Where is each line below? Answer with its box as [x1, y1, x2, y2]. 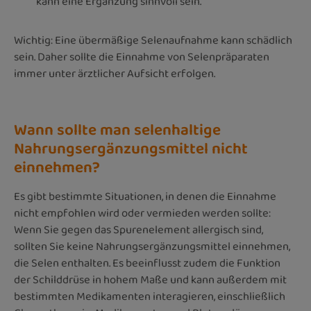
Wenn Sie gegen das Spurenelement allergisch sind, [14, 221, 263, 239]
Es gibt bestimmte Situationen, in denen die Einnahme [14, 187, 276, 205]
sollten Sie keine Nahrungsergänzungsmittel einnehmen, [14, 237, 290, 255]
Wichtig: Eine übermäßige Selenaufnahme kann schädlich [14, 31, 292, 49]
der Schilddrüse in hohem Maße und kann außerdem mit [14, 271, 287, 289]
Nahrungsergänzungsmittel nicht [14, 137, 248, 161]
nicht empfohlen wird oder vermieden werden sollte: [14, 204, 271, 222]
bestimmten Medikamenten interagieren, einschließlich [14, 287, 285, 305]
